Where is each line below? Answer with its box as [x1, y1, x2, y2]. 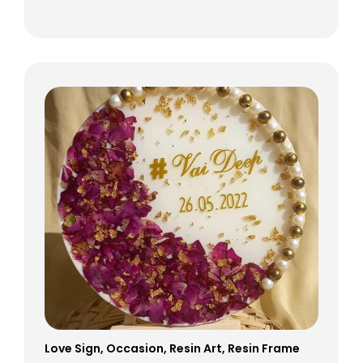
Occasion [106, 340, 164, 357]
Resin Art [169, 340, 222, 357]
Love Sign [45, 340, 100, 357]
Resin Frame [228, 340, 300, 357]
